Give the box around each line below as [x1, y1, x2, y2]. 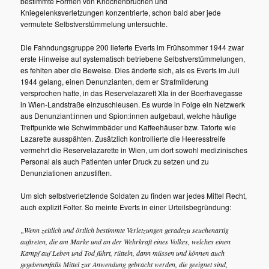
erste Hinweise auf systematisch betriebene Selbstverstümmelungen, [20, 53, 246, 64]
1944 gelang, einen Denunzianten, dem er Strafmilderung [20, 76, 209, 86]
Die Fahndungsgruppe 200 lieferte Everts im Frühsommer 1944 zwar [20, 41, 244, 52]
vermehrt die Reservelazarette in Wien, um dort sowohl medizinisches [20, 144, 248, 155]
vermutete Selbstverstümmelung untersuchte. [20, 19, 168, 29]
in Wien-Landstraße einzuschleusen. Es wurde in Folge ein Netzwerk [20, 98, 246, 109]
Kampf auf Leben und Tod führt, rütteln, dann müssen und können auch [20, 247, 225, 258]
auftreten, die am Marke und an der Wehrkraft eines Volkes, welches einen [20, 236, 231, 246]
